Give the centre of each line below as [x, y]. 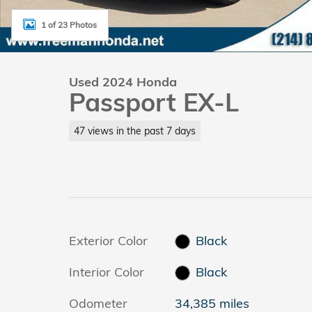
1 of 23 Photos [69, 24]
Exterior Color [108, 240]
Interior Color [107, 272]
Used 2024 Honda [123, 82]
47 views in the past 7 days [134, 130]
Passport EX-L [154, 102]
